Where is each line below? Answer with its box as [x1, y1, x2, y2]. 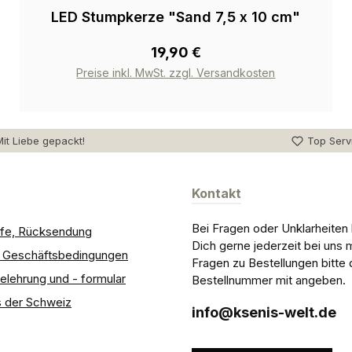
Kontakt [192, 185, 241, 202]
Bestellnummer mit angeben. [192, 273, 346, 288]
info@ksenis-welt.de [192, 304, 336, 321]
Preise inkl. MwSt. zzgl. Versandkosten [76, 66, 276, 80]
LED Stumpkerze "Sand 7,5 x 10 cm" [51, 9, 301, 26]
